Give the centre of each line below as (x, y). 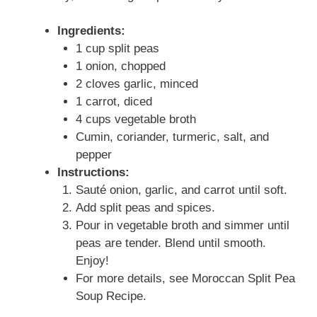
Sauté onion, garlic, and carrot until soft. (181, 190)
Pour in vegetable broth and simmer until (182, 226)
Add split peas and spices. (145, 208)
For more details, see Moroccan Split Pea (185, 279)
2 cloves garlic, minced (137, 84)
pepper (93, 155)
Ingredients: (91, 31)
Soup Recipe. (111, 296)
